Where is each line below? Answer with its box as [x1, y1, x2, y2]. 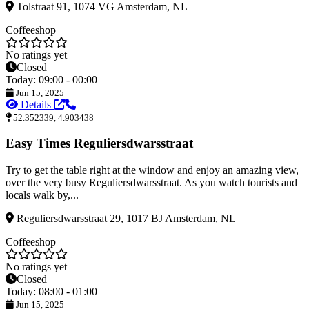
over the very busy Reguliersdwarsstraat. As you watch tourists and [6, 177, 297, 188]
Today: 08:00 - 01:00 [6, 286, 97, 297]
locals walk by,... [6, 189, 79, 201]
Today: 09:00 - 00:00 [6, 73, 97, 86]
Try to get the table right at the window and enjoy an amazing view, [6, 164, 299, 176]
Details [18, 98, 54, 110]
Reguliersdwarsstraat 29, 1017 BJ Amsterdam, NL [14, 212, 236, 224]
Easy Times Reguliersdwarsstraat [6, 136, 193, 151]
